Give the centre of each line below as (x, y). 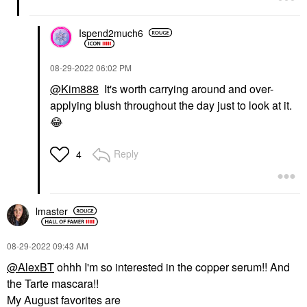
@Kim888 (74, 89)
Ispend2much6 (111, 33)
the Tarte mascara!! (53, 284)
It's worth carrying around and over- (186, 89)
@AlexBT (30, 267)
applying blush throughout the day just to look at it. (171, 106)
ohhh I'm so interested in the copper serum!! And (172, 267)
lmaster (52, 211)
